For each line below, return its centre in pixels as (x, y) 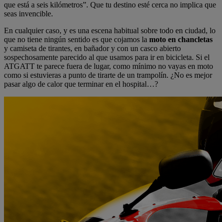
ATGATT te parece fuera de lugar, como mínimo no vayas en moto (109, 66)
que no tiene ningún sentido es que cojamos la (77, 40)
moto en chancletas (181, 40)
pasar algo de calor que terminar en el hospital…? (81, 84)
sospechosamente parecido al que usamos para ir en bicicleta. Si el (107, 57)
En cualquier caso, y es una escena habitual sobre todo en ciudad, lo (110, 31)
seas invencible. (28, 14)
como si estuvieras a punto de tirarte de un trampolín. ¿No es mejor (108, 75)
